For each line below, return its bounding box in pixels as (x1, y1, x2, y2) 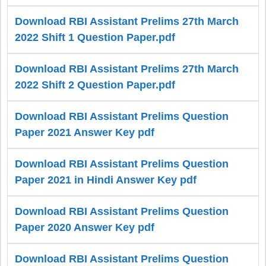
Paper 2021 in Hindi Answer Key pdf (15, 174, 197, 186)
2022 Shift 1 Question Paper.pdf (15, 31, 175, 44)
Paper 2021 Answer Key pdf (15, 126, 154, 139)
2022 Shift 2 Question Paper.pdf (15, 79, 175, 91)
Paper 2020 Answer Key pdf (15, 221, 154, 234)
